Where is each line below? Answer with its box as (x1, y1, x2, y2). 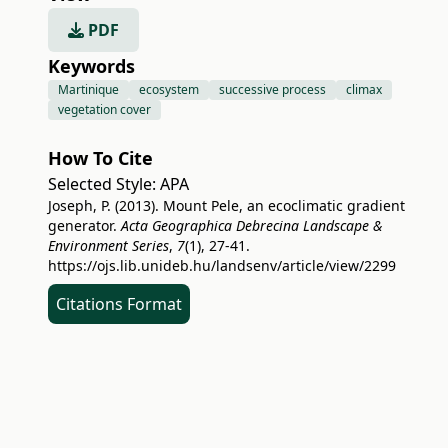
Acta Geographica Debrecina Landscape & (121, 216, 382, 235)
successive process (219, 81, 326, 98)
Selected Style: (48, 173, 160, 195)
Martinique (58, 81, 119, 98)
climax (346, 81, 382, 98)
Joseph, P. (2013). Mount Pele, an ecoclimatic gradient (48, 196, 405, 215)
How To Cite (48, 146, 153, 170)
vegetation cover (58, 101, 151, 118)
